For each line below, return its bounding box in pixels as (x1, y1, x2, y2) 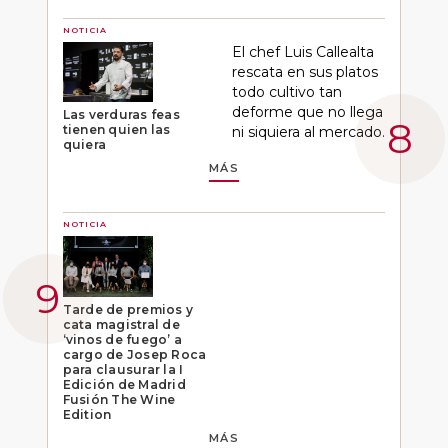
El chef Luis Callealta (231, 42, 374, 61)
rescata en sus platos (231, 62, 378, 81)
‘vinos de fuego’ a (62, 332, 183, 348)
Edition (62, 407, 112, 423)
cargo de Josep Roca (62, 347, 207, 363)
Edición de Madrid (62, 377, 186, 393)
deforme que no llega (231, 102, 383, 121)
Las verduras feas (62, 107, 180, 123)
